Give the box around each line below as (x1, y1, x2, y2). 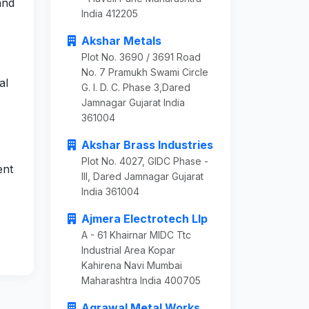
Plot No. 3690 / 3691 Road (81, 51, 201, 63)
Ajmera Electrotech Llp (81, 212, 208, 226)
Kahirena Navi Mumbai (81, 259, 182, 272)
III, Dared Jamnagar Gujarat (81, 170, 203, 183)
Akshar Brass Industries (81, 138, 213, 152)
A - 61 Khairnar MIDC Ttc (81, 229, 191, 241)
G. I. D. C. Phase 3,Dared (81, 81, 190, 94)
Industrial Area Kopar (81, 244, 175, 257)
